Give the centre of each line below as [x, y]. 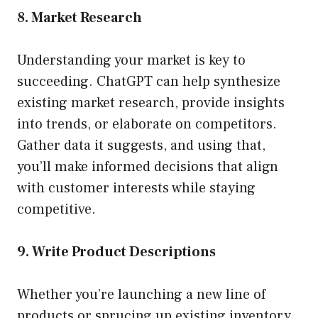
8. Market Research [79, 18]
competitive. [56, 210]
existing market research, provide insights [151, 103]
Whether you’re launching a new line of [141, 295]
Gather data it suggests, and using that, [141, 146]
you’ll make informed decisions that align [148, 167]
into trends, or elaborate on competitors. [147, 125]
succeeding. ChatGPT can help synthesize [149, 82]
